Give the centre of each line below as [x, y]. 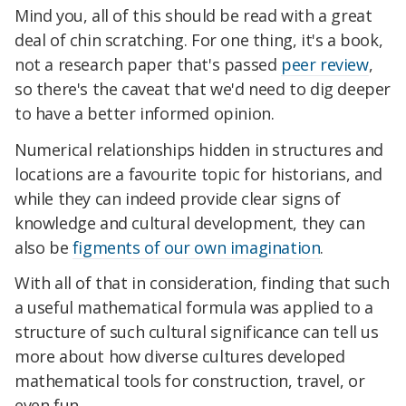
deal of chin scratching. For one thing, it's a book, [199, 39]
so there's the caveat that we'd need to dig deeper [203, 88]
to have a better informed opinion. [145, 113]
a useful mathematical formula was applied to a [194, 308]
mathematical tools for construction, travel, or [190, 381]
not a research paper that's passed [148, 64]
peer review [325, 64]
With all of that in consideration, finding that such [202, 283]
